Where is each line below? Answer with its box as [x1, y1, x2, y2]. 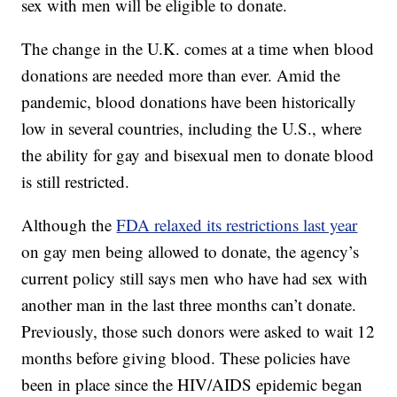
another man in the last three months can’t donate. [21, 293, 357, 316]
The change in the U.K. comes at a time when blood [21, 37, 375, 60]
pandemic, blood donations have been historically [21, 90, 357, 113]
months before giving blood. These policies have [21, 346, 351, 370]
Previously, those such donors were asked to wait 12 [21, 320, 376, 343]
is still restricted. [21, 170, 130, 193]
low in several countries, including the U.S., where [21, 117, 362, 140]
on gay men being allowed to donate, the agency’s [21, 240, 360, 263]
